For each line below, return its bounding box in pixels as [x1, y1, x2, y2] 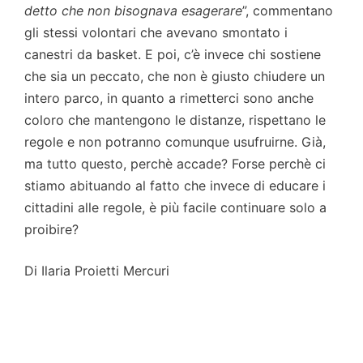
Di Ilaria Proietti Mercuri [24, 262, 169, 279]
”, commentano [242, 2, 333, 19]
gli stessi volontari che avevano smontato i [24, 23, 288, 41]
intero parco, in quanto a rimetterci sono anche [24, 89, 314, 106]
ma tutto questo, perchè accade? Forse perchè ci [24, 155, 326, 172]
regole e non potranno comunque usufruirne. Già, [24, 133, 326, 150]
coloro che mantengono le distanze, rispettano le [24, 111, 326, 128]
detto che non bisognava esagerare [24, 2, 242, 19]
